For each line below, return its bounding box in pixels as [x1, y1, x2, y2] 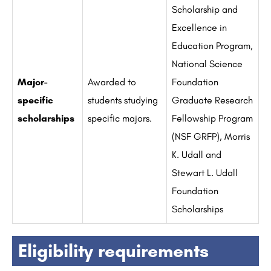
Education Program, [172, 40, 253, 52]
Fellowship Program [172, 113, 253, 125]
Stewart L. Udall [172, 167, 238, 179]
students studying [88, 94, 158, 106]
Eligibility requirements [18, 240, 209, 263]
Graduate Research [172, 94, 253, 106]
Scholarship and [172, 4, 238, 16]
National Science [172, 58, 243, 70]
